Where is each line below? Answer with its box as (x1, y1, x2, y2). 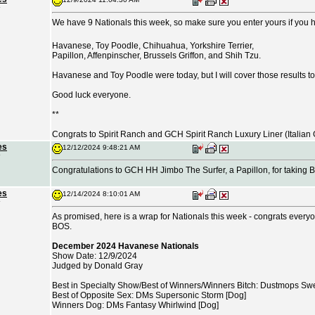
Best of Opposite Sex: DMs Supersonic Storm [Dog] (52, 290, 246, 300)
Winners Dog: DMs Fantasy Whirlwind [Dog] (52, 300, 219, 310)
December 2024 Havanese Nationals (52, 241, 199, 251)
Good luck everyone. (52, 89, 131, 100)
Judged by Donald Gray (52, 261, 143, 271)
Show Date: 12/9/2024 (52, 251, 137, 261)
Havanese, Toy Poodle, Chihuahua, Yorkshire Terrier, (52, 40, 254, 51)
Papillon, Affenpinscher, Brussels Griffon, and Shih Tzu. (52, 50, 261, 60)
